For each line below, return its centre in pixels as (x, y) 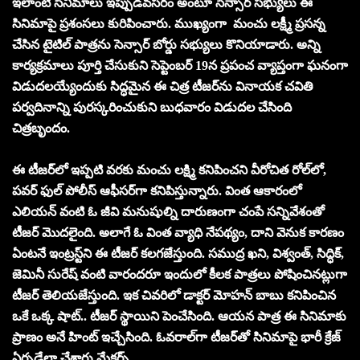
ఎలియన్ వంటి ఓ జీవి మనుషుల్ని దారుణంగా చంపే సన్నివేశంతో (168, 211)
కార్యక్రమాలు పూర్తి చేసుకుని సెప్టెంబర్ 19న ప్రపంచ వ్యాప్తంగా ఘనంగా (180, 65)
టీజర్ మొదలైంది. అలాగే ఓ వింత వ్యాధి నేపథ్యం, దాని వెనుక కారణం (178, 232)
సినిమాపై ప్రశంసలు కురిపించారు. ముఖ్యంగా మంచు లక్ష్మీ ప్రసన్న (169, 23)
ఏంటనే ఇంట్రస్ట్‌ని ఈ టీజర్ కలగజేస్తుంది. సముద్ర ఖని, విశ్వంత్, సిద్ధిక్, (178, 253)
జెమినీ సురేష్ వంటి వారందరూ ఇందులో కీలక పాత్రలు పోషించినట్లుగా (180, 274)
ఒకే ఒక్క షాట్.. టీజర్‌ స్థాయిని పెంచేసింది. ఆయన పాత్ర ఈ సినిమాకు (179, 316)
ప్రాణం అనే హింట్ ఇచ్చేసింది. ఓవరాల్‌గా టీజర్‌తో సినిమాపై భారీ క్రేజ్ (176, 337)
